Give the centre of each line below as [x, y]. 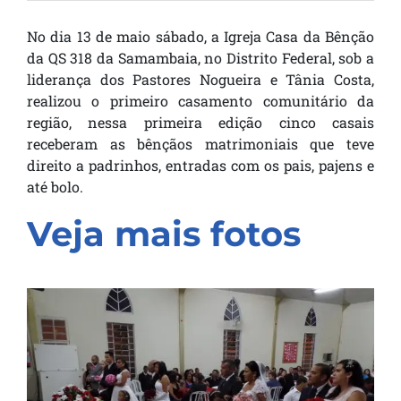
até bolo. [55, 187]
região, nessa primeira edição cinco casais [200, 123]
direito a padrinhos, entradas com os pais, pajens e [200, 166]
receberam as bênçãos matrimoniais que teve [200, 144]
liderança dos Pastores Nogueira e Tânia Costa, [200, 80]
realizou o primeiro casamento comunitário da [200, 101]
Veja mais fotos [164, 235]
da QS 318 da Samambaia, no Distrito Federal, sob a [200, 58]
